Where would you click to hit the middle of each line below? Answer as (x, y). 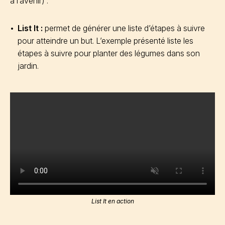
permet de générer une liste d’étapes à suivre (124, 28)
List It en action (113, 201)
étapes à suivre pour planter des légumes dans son (109, 53)
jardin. (28, 66)
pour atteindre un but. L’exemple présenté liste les (105, 41)
